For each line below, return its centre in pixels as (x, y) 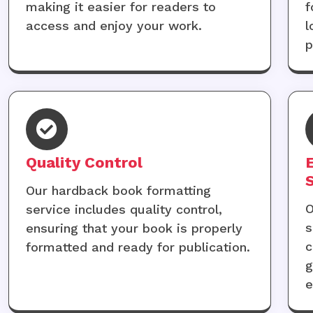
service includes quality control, (124, 209)
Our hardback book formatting (118, 190)
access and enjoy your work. (114, 26)
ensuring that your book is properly (134, 228)
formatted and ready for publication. (138, 247)
